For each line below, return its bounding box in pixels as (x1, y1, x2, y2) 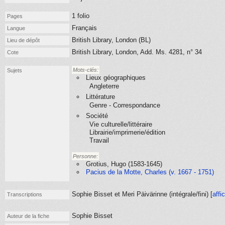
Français (72, 24, 97, 32)
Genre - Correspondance (89, 101, 160, 109)
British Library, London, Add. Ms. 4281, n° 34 (72, 48, 202, 56)
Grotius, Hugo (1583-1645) (86, 160, 162, 168)
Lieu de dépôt (7, 37, 40, 43)
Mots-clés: (73, 67, 98, 73)
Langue (7, 25, 25, 31)
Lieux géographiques (86, 74, 146, 81)
